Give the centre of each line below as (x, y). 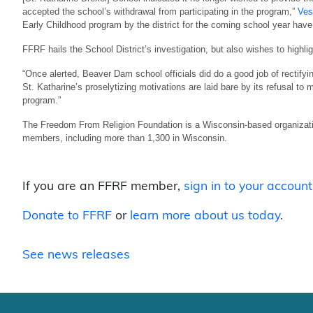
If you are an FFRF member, (103, 186)
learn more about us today (205, 215)
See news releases (76, 254)
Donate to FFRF (67, 215)
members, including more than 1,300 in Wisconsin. (125, 137)
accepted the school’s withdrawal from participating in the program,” (160, 10)
